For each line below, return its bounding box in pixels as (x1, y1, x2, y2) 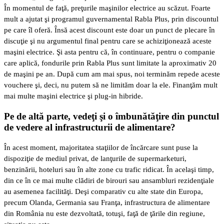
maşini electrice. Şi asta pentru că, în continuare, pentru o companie (4, 47, 215, 56)
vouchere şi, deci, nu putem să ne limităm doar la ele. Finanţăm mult (4, 80, 217, 89)
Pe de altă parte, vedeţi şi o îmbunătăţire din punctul (4, 110, 219, 121)
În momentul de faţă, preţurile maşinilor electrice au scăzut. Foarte (4, 3, 210, 12)
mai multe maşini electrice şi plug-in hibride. (4, 91, 143, 100)
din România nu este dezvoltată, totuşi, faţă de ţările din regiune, (4, 209, 205, 218)
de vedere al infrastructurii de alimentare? (4, 121, 175, 132)
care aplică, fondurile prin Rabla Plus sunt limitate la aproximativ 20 (4, 58, 216, 67)
